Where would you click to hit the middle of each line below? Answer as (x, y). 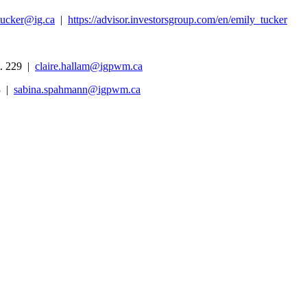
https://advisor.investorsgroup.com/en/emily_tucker (177, 20)
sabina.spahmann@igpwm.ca (77, 89)
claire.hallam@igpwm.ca (89, 66)
